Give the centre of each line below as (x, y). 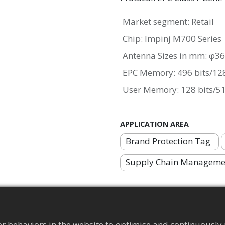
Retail (202, 21)
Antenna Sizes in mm (163, 55)
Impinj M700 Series (183, 38)
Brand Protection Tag (168, 141)
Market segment (155, 21)
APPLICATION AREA (154, 124)
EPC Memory (148, 73)
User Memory (149, 90)
